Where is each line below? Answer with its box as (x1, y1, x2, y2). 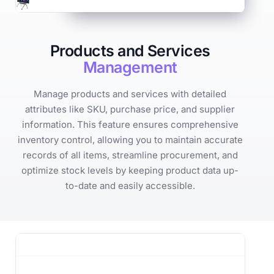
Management (83, 58, 177, 77)
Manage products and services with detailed (34, 88, 227, 100)
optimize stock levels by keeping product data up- (21, 165, 239, 177)
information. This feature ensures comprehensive (21, 119, 239, 131)
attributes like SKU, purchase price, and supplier (25, 103, 235, 116)
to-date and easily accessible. (65, 180, 195, 192)
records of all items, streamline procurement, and (22, 149, 238, 161)
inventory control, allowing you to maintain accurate (17, 134, 243, 146)
